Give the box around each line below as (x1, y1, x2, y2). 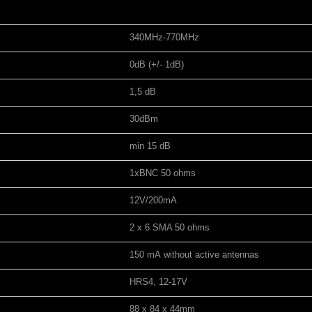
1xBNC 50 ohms (130, 168, 196, 178)
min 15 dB (130, 141, 171, 151)
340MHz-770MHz (130, 32, 199, 42)
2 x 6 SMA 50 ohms (130, 222, 210, 233)
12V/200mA (130, 195, 177, 205)
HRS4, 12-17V (130, 276, 187, 287)
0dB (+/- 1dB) (130, 59, 184, 70)
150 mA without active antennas (130, 249, 259, 260)
